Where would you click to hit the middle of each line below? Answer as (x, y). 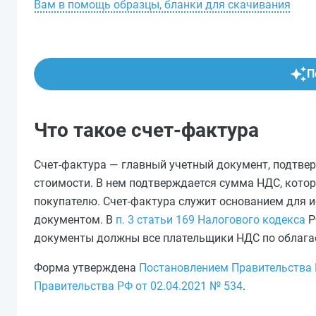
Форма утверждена (86, 268)
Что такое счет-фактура (146, 130)
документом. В (75, 220)
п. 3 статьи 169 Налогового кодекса (211, 220)
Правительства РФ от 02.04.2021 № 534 (138, 286)
